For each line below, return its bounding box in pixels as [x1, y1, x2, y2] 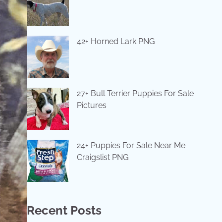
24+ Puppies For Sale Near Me [76, 141, 185, 150]
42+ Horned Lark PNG [76, 37, 155, 46]
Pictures [76, 101, 107, 110]
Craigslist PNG [76, 153, 128, 162]
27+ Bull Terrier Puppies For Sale [76, 89, 194, 98]
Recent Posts [26, 203, 102, 218]
